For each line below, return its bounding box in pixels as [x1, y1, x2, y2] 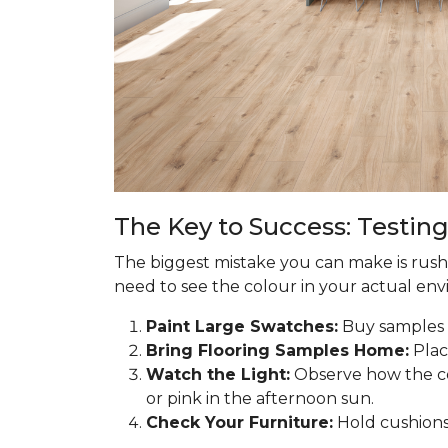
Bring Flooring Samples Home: [146, 341, 409, 360]
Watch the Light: [146, 365, 290, 384]
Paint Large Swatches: [146, 317, 338, 336]
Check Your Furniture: [146, 413, 333, 432]
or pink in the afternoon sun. [146, 389, 374, 408]
